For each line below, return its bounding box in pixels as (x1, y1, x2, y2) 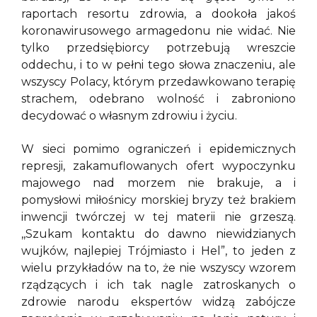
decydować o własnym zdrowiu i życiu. (21, 109, 274, 123)
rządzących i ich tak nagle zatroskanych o (21, 277, 296, 292)
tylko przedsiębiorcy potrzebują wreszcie (21, 41, 296, 55)
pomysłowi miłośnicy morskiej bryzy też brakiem (21, 192, 296, 207)
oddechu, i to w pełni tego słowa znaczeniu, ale (21, 58, 296, 72)
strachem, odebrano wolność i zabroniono (21, 92, 296, 106)
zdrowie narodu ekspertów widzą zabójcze (21, 294, 296, 309)
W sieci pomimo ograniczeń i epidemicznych (21, 142, 296, 156)
